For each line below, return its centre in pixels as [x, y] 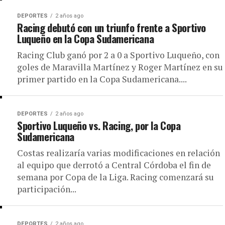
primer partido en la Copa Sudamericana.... [102, 79]
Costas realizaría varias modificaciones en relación [119, 153]
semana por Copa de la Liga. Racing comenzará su [116, 177]
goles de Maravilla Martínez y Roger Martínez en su [120, 67]
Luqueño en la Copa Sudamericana [86, 38]
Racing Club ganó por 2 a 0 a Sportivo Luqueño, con [118, 55]
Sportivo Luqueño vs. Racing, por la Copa [99, 125]
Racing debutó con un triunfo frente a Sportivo [111, 27]
